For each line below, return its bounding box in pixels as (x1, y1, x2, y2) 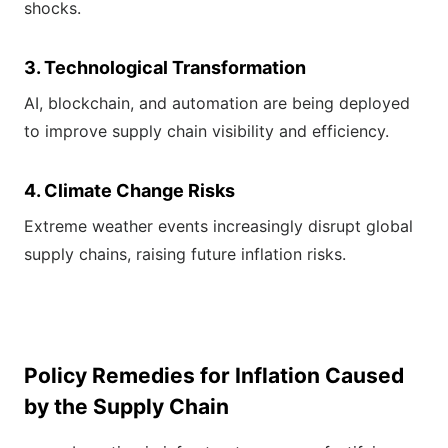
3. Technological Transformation (24, 57, 306, 79)
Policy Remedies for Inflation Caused (24, 363, 404, 389)
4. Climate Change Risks (24, 180, 235, 202)
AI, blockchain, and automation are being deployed (24, 93, 410, 114)
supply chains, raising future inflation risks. (24, 244, 346, 265)
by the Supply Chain (24, 394, 229, 420)
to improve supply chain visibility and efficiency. (24, 121, 389, 142)
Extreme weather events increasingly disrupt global (24, 216, 413, 237)
